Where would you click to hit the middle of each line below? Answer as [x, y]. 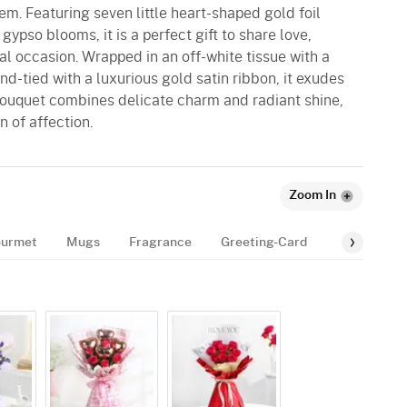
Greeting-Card [264, 242]
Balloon [358, 242]
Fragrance [160, 242]
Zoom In [313, 195]
